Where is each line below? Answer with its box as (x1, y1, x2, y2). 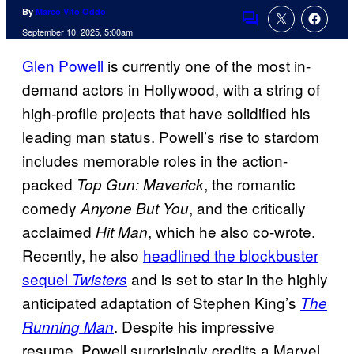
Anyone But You (81, 198, 189, 219)
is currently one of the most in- (104, 55, 311, 77)
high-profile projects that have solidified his (22, 102, 311, 124)
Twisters (72, 269, 127, 290)
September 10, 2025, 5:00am (22, 25, 133, 39)
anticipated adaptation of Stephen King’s (22, 292, 300, 314)
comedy (22, 197, 81, 219)
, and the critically (189, 197, 306, 219)
